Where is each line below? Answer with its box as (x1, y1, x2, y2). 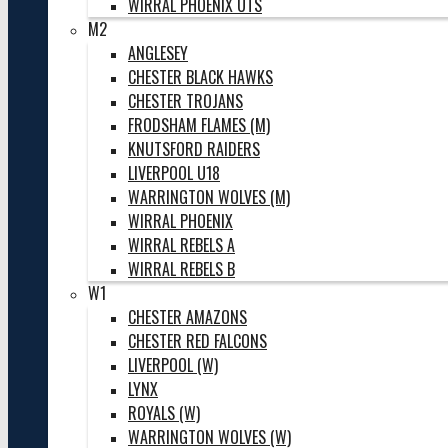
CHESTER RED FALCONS (128, 329, 267, 353)
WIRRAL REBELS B (128, 257, 235, 281)
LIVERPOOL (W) (128, 353, 218, 377)
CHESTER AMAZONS (128, 305, 247, 329)
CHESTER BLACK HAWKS (128, 65, 273, 89)
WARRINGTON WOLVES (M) (128, 185, 290, 209)
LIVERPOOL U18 (128, 161, 220, 185)
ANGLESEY (128, 41, 188, 65)
